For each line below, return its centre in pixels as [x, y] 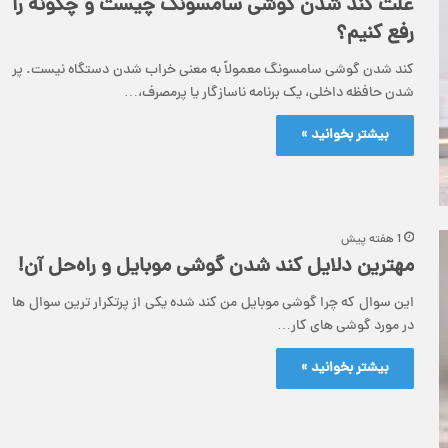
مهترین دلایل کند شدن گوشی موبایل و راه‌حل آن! [216, 267]
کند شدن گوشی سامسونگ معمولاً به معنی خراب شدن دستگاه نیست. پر [213, 70]
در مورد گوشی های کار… [345, 326]
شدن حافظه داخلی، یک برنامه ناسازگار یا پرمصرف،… [269, 93]
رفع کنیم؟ [375, 34]
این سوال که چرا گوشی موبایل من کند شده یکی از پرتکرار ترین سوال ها [213, 303]
